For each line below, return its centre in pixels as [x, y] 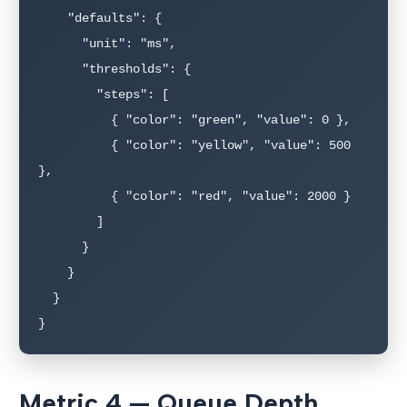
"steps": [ [67, 95]
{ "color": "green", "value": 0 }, [74, 120]
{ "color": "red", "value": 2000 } [74, 197]
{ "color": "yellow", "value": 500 [74, 146]
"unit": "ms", [60, 44]
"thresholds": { [60, 69]
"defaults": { [53, 19]
